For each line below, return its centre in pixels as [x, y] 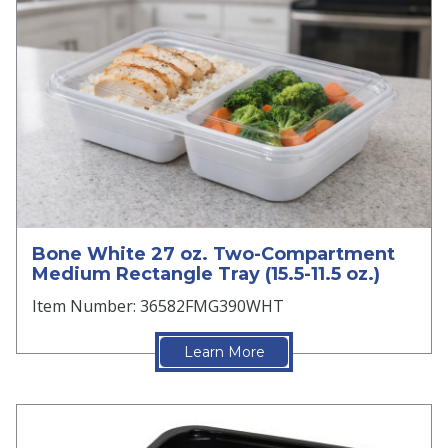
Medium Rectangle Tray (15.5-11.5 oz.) [206, 273]
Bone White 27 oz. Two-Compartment [213, 253]
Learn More [224, 351]
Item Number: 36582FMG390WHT [158, 305]
